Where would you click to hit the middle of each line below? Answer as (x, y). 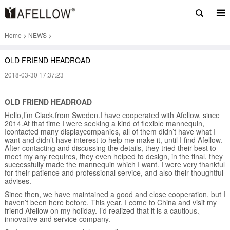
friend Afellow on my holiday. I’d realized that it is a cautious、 (104, 210)
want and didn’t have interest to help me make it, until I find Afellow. (113, 140)
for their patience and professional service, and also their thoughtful (114, 172)
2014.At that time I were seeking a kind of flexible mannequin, (104, 123)
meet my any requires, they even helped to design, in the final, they (113, 156)
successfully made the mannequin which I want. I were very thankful (114, 164)
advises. (18, 181)
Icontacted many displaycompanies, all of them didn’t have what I (110, 131)
